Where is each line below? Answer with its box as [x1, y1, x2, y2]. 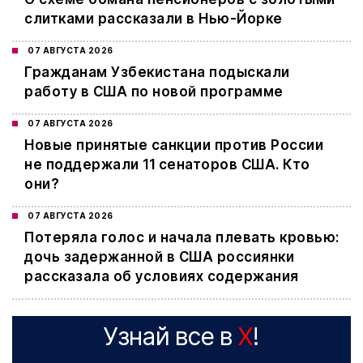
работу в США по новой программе [24, 83, 284, 100]
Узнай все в [104, 322, 238, 352]
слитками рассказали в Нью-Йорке [24, 11, 283, 28]
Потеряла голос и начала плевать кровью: [24, 229, 340, 246]
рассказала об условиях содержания [24, 268, 299, 285]
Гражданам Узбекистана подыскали [24, 64, 290, 81]
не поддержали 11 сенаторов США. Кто [24, 156, 310, 173]
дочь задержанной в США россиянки [24, 249, 294, 266]
